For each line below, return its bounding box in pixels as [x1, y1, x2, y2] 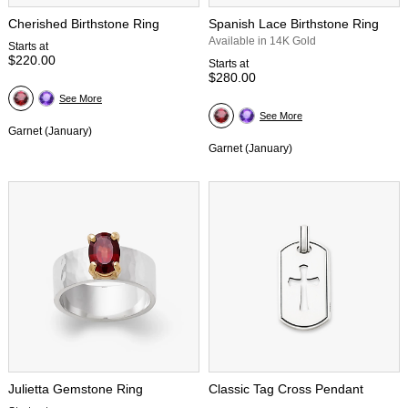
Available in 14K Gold [209, 34, 316, 47]
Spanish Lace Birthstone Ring [209, 15, 379, 31]
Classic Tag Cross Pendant [209, 381, 363, 396]
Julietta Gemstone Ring [8, 381, 143, 396]
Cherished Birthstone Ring [8, 15, 159, 31]
